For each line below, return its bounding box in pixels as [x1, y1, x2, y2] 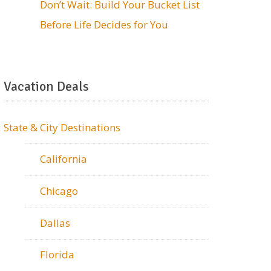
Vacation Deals [4, 77, 90, 94]
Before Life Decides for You [40, 17, 169, 31]
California [40, 152, 88, 166]
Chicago [40, 184, 79, 198]
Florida [40, 247, 75, 262]
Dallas [40, 215, 71, 230]
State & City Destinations [4, 120, 121, 134]
